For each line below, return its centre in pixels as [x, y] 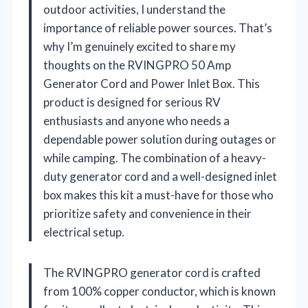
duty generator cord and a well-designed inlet [160, 176]
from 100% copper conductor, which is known [159, 291]
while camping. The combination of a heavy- [155, 157]
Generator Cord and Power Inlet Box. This [152, 83]
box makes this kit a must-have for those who [158, 195]
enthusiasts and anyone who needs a [136, 120]
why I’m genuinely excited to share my [140, 46]
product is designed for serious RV [132, 102]
